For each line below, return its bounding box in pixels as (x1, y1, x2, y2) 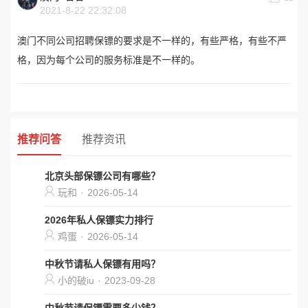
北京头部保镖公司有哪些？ (45, 170, 160, 181)
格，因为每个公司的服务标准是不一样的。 (17, 54, 200, 65)
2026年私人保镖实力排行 (45, 214, 153, 225)
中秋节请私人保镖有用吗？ (45, 258, 160, 269)
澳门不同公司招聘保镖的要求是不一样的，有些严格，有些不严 (17, 35, 287, 46)
